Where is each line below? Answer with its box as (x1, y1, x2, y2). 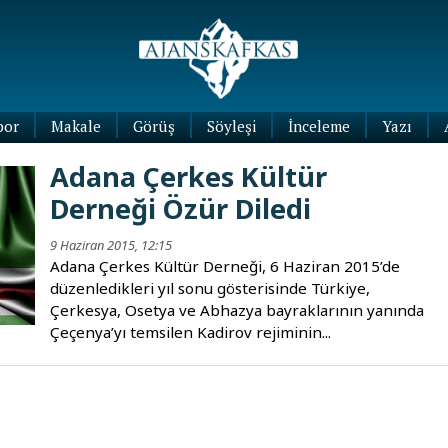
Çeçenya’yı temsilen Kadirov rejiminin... (50, 322, 332, 343)
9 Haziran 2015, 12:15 (50, 236, 173, 255)
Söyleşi (206, 116, 256, 137)
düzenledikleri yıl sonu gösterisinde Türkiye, (50, 278, 371, 299)
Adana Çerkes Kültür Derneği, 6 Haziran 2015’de (50, 256, 401, 277)
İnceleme (287, 116, 350, 137)
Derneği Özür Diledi (50, 190, 312, 228)
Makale (50, 116, 101, 137)
